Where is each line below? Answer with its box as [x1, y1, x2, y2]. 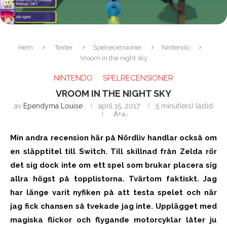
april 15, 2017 [98, 101, 140, 110]
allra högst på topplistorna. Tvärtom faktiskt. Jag [10, 174, 217, 183]
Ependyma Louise [23, 101, 83, 110]
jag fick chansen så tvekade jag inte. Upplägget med [10, 201, 217, 211]
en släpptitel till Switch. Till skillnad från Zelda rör [10, 146, 217, 156]
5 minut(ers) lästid [156, 101, 213, 110]
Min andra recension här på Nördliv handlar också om [10, 133, 217, 142]
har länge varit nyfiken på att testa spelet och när [10, 187, 217, 197]
